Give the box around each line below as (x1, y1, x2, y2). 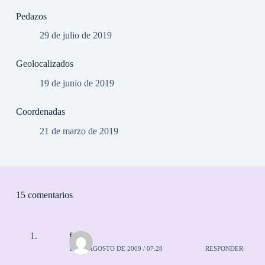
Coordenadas (15, 106, 65, 117)
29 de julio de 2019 (39, 30, 112, 41)
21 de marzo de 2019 (39, 125, 118, 136)
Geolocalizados (15, 59, 73, 69)
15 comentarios (15, 189, 73, 200)
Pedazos (15, 11, 47, 21)
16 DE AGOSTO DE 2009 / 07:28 (69, 245, 163, 253)
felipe (69, 230, 90, 241)
